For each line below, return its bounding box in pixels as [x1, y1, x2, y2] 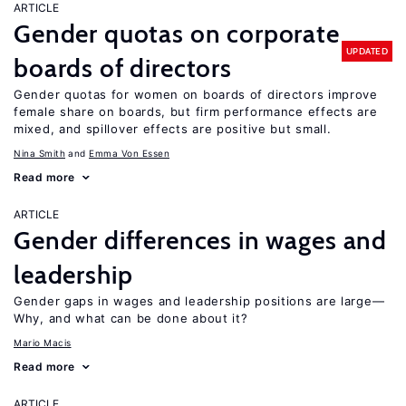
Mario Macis [14, 337, 72, 348]
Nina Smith [14, 148, 65, 159]
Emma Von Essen [89, 148, 169, 159]
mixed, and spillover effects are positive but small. [14, 121, 332, 136]
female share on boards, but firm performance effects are [14, 104, 378, 119]
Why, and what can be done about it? [14, 311, 248, 325]
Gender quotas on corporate [14, 18, 340, 49]
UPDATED [345, 44, 388, 57]
